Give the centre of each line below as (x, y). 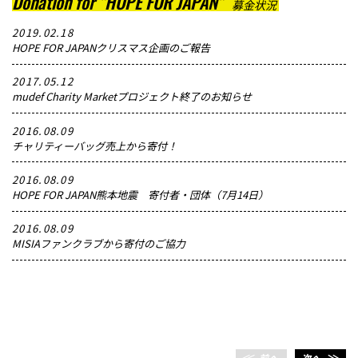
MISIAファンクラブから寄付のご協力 (99, 244)
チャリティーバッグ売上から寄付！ (95, 145)
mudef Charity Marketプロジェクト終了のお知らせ (132, 97)
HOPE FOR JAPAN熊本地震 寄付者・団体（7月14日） (140, 194)
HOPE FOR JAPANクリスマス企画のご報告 (111, 47)
